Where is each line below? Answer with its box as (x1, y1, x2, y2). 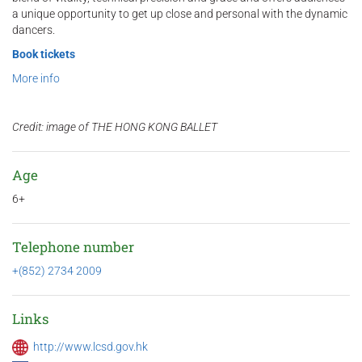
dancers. (12, 23, 55, 37)
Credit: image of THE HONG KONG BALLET (12, 120, 217, 134)
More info (12, 72, 60, 86)
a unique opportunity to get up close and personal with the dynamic (12, 7, 347, 21)
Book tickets (12, 48, 75, 61)
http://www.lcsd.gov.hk (33, 340, 148, 354)
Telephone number (12, 238, 134, 257)
